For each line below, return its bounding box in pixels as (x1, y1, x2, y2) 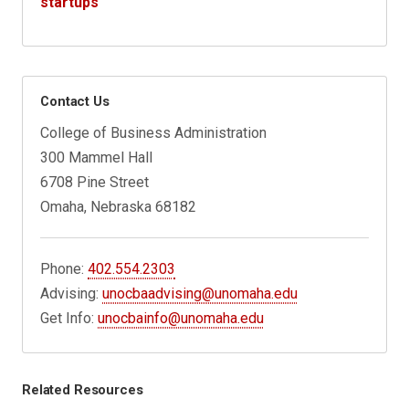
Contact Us (40, 93, 110, 110)
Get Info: (40, 309, 99, 328)
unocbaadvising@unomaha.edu (102, 285, 299, 303)
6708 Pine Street (40, 173, 150, 192)
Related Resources (22, 381, 143, 398)
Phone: (40, 260, 89, 278)
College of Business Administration (40, 124, 267, 142)
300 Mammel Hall (40, 149, 153, 167)
